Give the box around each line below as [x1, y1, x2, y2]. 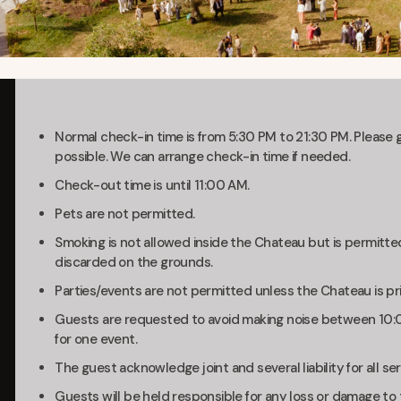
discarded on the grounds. [55, 252, 213, 271]
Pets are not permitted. [55, 204, 195, 223]
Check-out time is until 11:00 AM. [55, 175, 250, 194]
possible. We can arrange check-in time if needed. [55, 147, 350, 166]
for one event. [55, 329, 137, 348]
